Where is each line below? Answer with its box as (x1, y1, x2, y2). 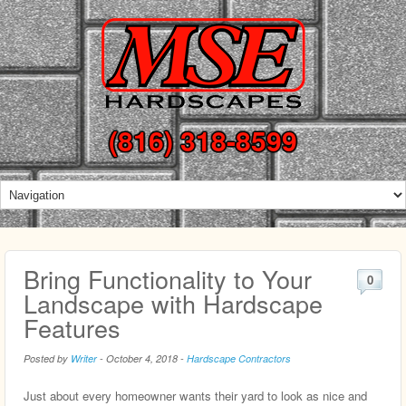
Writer (71, 352, 97, 366)
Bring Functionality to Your (24, 261, 312, 297)
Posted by (24, 352, 71, 366)
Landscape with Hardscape (24, 285, 323, 322)
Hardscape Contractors (187, 352, 291, 366)
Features (24, 310, 121, 346)
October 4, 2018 (106, 352, 178, 366)
